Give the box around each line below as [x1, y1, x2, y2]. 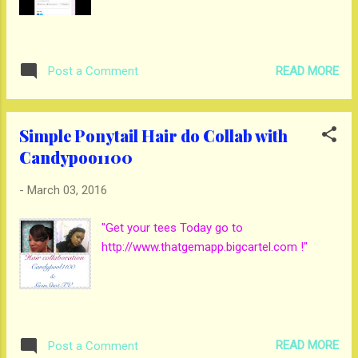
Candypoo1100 [19, 146, 133, 168]
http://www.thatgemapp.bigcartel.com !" [101, 239, 308, 254]
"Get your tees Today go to [101, 220, 244, 235]
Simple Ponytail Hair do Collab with [19, 125, 288, 146]
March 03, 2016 [27, 183, 107, 197]
